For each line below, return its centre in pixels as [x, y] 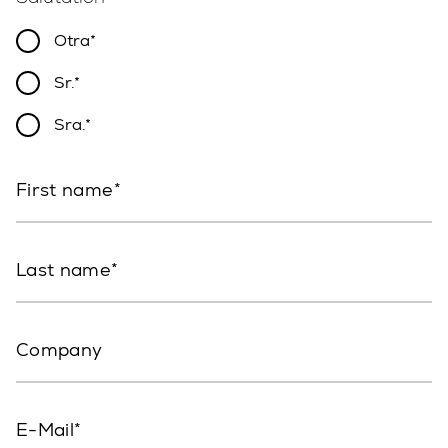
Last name [64, 269]
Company [59, 349]
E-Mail [45, 429]
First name [65, 189]
